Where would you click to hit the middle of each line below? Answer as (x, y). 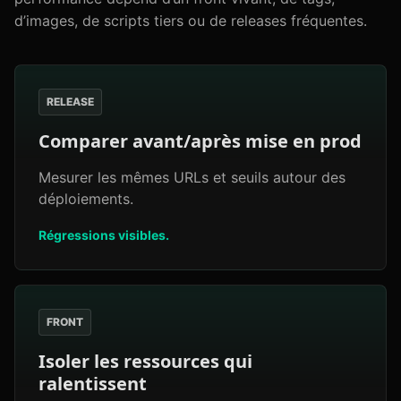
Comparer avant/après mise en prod (200, 141)
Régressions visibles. (104, 235)
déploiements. (86, 199)
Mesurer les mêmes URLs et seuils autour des (192, 177)
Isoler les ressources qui (145, 361)
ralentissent (93, 384)
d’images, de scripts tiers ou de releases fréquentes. (191, 21)
